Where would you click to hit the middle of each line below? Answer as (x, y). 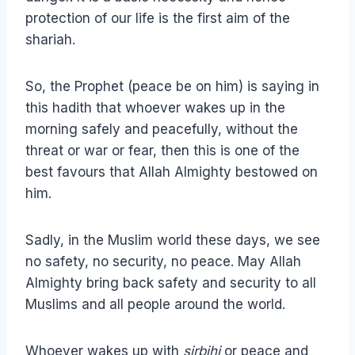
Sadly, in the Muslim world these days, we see (173, 240)
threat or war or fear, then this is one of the (162, 151)
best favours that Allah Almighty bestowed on (172, 172)
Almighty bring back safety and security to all (171, 283)
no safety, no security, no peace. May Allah (163, 262)
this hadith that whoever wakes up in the (155, 108)
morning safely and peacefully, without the (162, 130)
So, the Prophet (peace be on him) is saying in (172, 87)
